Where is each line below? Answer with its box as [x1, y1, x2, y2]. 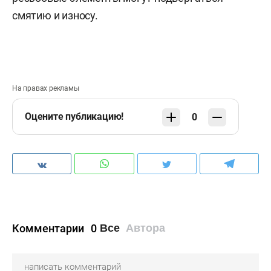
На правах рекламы [12, 84, 79, 93]
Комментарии [12, 221, 87, 235]
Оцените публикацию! [25, 111, 124, 122]
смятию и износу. [12, 9, 98, 22]
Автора [126, 222, 165, 234]
